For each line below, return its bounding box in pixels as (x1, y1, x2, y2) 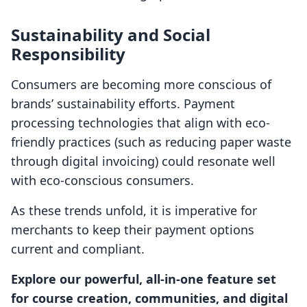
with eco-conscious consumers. (11, 172, 194, 189)
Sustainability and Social (11, 23, 210, 47)
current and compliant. (11, 241, 145, 258)
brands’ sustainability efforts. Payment (11, 95, 235, 112)
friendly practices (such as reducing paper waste (11, 134, 291, 151)
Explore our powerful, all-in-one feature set (11, 271, 276, 288)
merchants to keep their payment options (11, 221, 254, 238)
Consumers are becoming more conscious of (11, 76, 271, 93)
